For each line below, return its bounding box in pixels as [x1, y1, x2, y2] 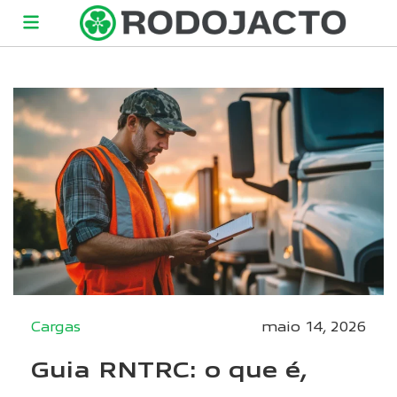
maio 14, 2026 [261, 318, 366, 335]
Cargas [31, 318, 81, 335]
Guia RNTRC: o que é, [31, 354, 307, 382]
